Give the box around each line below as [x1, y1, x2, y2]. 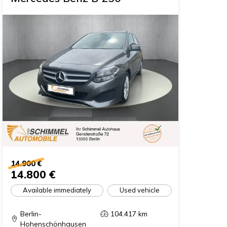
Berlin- [20, 209, 42, 218]
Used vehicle [120, 186, 160, 194]
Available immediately [23, 186, 92, 194]
